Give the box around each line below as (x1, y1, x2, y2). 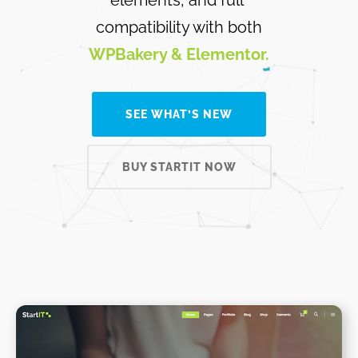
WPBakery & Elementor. (89, 44, 269, 64)
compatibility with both (96, 17, 262, 37)
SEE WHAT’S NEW (125, 107, 233, 121)
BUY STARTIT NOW (121, 160, 237, 173)
